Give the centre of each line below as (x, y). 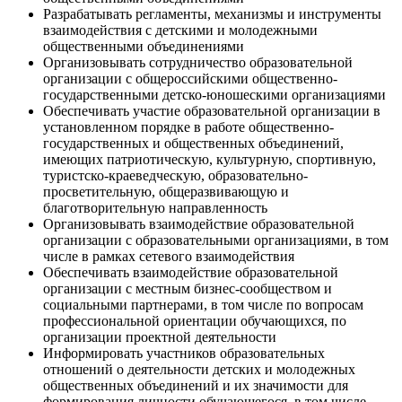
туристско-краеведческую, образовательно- (175, 175)
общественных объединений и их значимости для (196, 385)
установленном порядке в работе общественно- (188, 127)
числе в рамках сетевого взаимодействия (169, 256)
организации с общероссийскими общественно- (190, 78)
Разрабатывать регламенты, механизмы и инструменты (212, 13)
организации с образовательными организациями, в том (216, 240)
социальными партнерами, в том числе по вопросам (203, 304)
